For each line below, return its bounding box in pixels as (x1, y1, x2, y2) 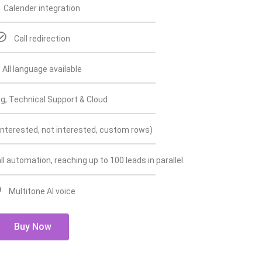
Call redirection (13, 33, 70, 43)
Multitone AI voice (8, 186, 75, 196)
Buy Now (14, 220, 51, 232)
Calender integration (4, 3, 81, 13)
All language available (2, 64, 82, 74)
